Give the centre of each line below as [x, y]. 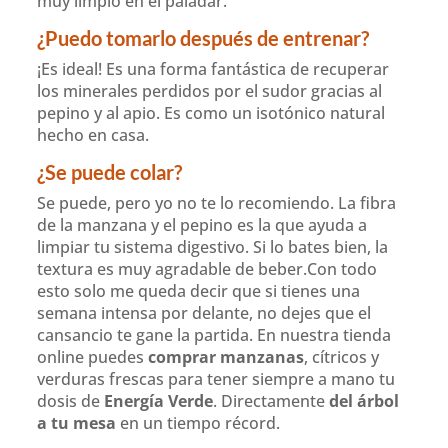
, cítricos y [342, 357]
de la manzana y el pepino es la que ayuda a [202, 225]
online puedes [93, 357]
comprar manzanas [226, 357]
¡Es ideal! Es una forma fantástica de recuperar [213, 69]
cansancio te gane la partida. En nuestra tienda [214, 335]
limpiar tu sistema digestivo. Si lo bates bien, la [213, 247]
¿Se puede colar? [110, 172]
